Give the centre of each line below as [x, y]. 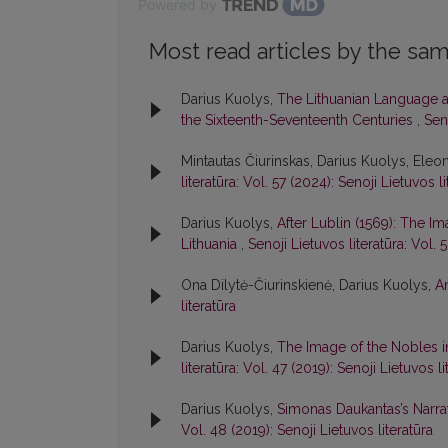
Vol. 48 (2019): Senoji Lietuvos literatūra [307, 430]
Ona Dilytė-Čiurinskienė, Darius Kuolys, [308, 285]
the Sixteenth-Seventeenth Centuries [299, 120]
